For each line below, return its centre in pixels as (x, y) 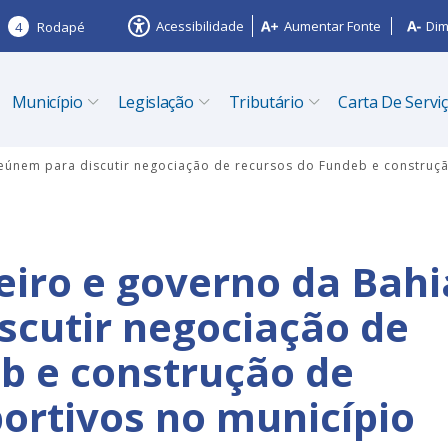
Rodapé (61, 26)
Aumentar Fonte (332, 26)
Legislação (155, 102)
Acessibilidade (200, 26)
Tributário (266, 102)
